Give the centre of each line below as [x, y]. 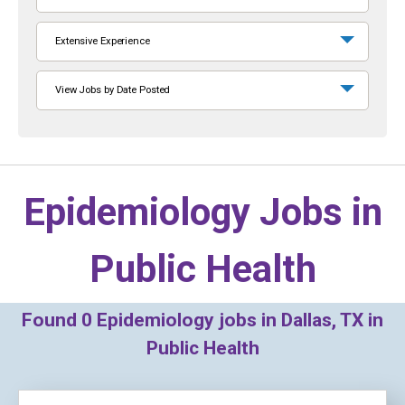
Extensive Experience [103, 41]
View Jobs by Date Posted [113, 90]
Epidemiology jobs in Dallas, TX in [238, 320]
